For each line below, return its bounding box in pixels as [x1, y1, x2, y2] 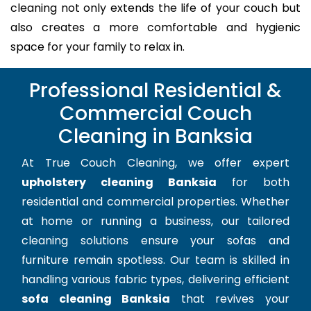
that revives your [170, 291, 290, 308]
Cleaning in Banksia [58, 123, 253, 151]
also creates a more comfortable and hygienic [10, 19, 301, 36]
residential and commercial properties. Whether [22, 194, 289, 210]
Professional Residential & [29, 77, 282, 105]
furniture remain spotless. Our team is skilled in [22, 252, 289, 269]
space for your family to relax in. [10, 39, 185, 56]
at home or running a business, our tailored [22, 213, 289, 230]
